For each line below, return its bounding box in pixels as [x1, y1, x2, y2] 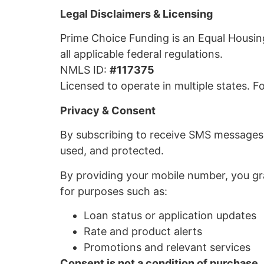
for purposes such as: [60, 184, 167, 197]
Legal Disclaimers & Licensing [60, 8, 213, 21]
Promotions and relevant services [84, 241, 250, 254]
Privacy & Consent [60, 104, 156, 117]
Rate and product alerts [84, 225, 202, 238]
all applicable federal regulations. [60, 48, 223, 61]
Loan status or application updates [84, 209, 256, 222]
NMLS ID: [60, 64, 110, 77]
